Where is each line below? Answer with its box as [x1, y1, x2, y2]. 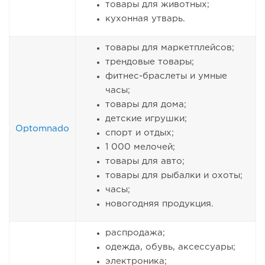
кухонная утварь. [105, 15, 185, 23]
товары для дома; [105, 101, 186, 109]
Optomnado [15, 125, 69, 133]
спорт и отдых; [105, 129, 174, 137]
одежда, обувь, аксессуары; [105, 243, 235, 251]
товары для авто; [105, 157, 185, 166]
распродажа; [105, 229, 165, 237]
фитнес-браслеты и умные [105, 72, 227, 80]
